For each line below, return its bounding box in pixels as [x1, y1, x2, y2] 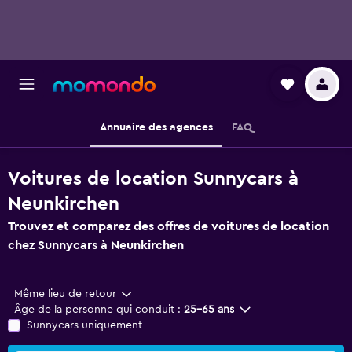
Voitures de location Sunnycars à [8, 170, 299, 189]
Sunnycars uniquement [27, 320, 142, 331]
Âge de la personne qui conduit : [14, 304, 181, 315]
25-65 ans [184, 304, 234, 315]
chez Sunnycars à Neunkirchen [8, 239, 184, 251]
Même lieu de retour [14, 288, 116, 299]
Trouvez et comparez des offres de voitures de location [8, 220, 329, 233]
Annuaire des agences [100, 122, 213, 133]
